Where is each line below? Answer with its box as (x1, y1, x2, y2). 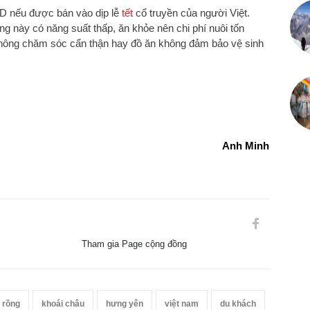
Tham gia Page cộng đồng (82, 238, 187, 249)
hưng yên (106, 298, 143, 309)
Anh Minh (222, 139, 269, 152)
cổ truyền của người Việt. (133, 6, 250, 19)
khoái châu (42, 298, 84, 309)
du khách (220, 298, 256, 309)
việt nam (165, 298, 199, 309)
